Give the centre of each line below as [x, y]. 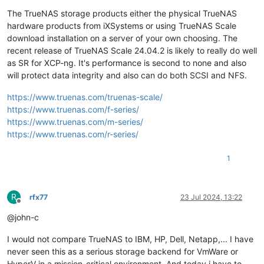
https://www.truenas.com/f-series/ [73, 109]
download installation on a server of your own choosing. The [122, 38]
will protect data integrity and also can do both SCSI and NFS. [127, 75]
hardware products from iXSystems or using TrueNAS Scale [122, 25]
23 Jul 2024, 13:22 [211, 197]
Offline [29, 205]
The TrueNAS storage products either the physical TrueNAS [122, 13]
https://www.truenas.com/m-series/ [75, 121]
